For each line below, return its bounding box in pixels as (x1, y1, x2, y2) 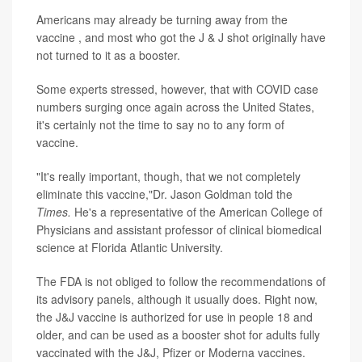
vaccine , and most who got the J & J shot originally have (36, 29, 326, 46)
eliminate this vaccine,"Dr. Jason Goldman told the (36, 186, 293, 203)
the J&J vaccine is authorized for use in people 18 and (36, 309, 313, 326)
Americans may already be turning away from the (36, 11, 288, 28)
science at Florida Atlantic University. (36, 239, 223, 256)
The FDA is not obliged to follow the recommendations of (36, 273, 326, 290)
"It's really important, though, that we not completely (36, 168, 301, 185)
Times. (36, 204, 74, 221)
